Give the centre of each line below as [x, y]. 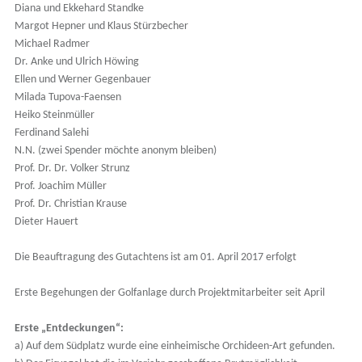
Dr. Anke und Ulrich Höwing [76, 62]
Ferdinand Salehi [51, 133]
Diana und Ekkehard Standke [79, 9]
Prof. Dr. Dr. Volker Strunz [72, 169]
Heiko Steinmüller [54, 116]
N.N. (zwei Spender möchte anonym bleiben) [115, 151]
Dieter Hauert [46, 222]
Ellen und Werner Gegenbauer [82, 80]
